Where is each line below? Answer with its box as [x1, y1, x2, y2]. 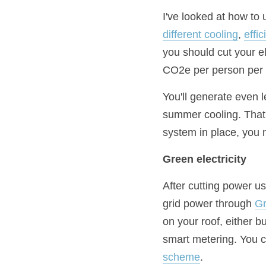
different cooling [163, 28, 238, 40]
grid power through [163, 198, 255, 210]
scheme [163, 251, 200, 263]
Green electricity [163, 153, 246, 165]
